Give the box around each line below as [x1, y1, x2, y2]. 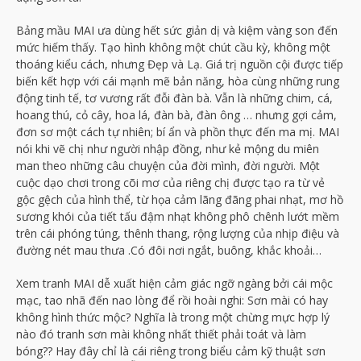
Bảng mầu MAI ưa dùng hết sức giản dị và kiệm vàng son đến [16, 22, 338, 38]
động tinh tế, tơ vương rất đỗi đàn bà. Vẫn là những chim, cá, [16, 89, 333, 106]
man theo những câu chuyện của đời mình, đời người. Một [16, 157, 320, 173]
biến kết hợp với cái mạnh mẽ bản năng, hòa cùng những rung [16, 73, 339, 89]
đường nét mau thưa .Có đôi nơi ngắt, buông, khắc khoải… [16, 242, 322, 258]
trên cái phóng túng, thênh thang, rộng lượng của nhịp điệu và [16, 225, 339, 241]
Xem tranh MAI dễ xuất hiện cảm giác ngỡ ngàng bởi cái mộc [16, 275, 333, 291]
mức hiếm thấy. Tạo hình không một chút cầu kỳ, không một [16, 39, 330, 55]
